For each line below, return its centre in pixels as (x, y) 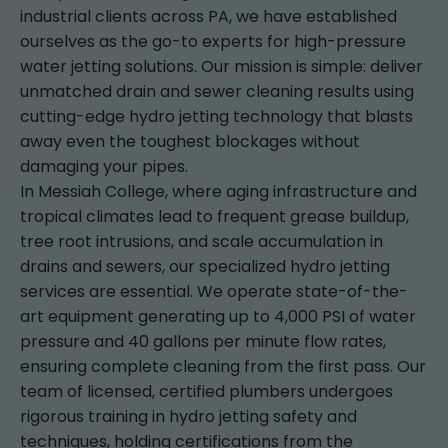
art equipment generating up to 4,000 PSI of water (218, 316)
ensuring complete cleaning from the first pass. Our (223, 366)
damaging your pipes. (104, 166)
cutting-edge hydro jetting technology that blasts (216, 116)
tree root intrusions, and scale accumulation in (201, 241)
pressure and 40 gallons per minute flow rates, (203, 341)
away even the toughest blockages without (190, 141)
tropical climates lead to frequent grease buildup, (214, 216)
